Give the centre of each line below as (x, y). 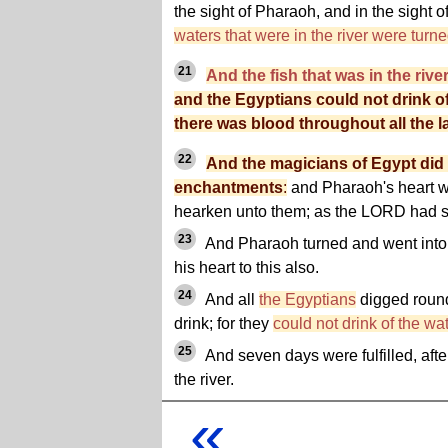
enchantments (228, 188)
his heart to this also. (246, 268)
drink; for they (223, 324)
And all (230, 300)
